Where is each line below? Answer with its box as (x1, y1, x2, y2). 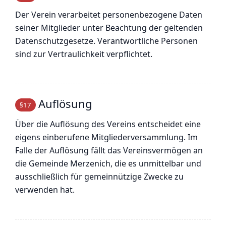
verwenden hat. (15, 184, 75, 196)
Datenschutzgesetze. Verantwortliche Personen (15, 35, 198, 47)
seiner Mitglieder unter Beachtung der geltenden (15, 22, 203, 34)
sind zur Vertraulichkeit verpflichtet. (15, 48, 152, 60)
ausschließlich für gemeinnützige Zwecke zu (15, 171, 184, 183)
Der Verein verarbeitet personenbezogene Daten (15, 9, 202, 21)
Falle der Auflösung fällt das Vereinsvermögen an (15, 145, 203, 156)
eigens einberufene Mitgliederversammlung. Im (15, 132, 198, 143)
